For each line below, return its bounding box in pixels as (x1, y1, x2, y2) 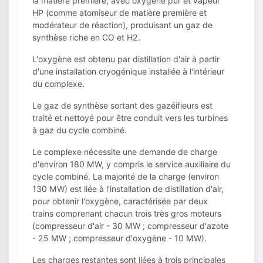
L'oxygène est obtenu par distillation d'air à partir (32, 54, 220, 65)
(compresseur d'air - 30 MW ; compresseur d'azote (32, 221, 228, 231)
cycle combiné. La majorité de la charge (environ (32, 171, 219, 182)
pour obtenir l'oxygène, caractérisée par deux (32, 196, 208, 207)
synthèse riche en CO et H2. (32, 32, 140, 43)
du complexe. (32, 79, 85, 89)
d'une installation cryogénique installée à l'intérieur (32, 66, 224, 77)
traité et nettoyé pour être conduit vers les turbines (32, 113, 228, 123)
